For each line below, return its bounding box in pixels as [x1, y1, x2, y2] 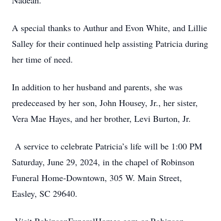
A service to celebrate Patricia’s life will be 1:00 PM [12, 140, 202, 152]
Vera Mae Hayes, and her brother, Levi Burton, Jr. [12, 112, 191, 124]
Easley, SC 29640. [12, 187, 77, 199]
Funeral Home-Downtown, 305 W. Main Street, [12, 172, 182, 184]
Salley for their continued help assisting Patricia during [12, 37, 208, 49]
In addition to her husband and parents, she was [12, 81, 183, 93]
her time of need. [12, 53, 73, 65]
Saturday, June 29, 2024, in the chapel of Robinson [12, 156, 194, 168]
